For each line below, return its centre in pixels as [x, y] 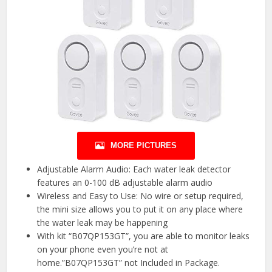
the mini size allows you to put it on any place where [140, 209]
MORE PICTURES [144, 145]
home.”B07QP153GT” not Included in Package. [129, 262]
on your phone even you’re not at [103, 249]
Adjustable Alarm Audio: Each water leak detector [134, 169]
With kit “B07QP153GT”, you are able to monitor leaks [144, 236]
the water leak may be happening [103, 222]
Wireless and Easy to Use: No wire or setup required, [141, 195]
